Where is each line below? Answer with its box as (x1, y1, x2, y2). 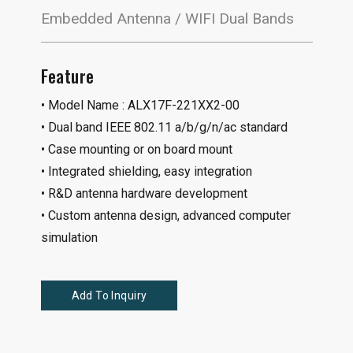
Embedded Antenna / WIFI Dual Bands (40, 9, 294, 28)
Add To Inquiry (71, 289, 147, 303)
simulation (40, 230, 98, 246)
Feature (40, 63, 95, 89)
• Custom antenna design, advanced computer (40, 208, 291, 224)
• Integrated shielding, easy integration (40, 164, 252, 180)
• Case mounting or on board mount (40, 142, 232, 158)
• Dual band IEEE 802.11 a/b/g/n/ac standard (40, 120, 288, 136)
